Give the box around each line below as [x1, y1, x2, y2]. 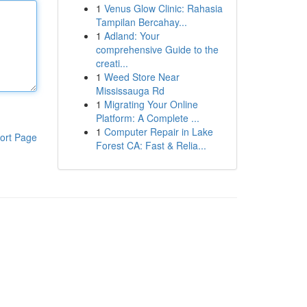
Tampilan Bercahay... [95, 15, 187, 29]
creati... [95, 56, 128, 70]
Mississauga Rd [95, 84, 164, 97]
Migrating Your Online [103, 97, 198, 111]
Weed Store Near [103, 70, 180, 84]
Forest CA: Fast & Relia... [95, 138, 206, 152]
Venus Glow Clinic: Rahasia [103, 1, 223, 15]
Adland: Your [103, 29, 160, 42]
